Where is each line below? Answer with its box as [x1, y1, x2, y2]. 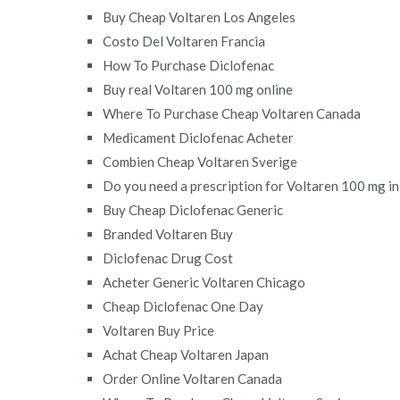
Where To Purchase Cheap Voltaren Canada [103, 104, 362, 121]
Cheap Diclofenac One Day [103, 297, 264, 314]
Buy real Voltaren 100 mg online [103, 80, 294, 97]
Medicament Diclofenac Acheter [103, 129, 295, 146]
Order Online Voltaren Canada [103, 370, 283, 387]
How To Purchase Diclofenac [103, 56, 275, 73]
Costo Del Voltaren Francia [103, 32, 266, 49]
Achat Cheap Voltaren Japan [103, 346, 270, 362]
